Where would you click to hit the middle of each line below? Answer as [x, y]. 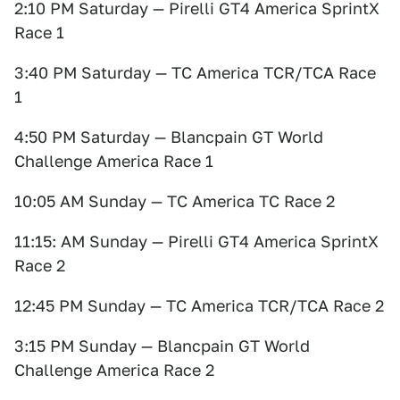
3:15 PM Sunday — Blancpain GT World [162, 346]
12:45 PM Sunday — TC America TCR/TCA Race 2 [199, 306]
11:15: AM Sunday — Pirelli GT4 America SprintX [196, 242]
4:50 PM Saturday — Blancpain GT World [169, 137]
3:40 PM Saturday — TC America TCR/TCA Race [195, 73]
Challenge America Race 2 [114, 370]
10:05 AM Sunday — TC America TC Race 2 [175, 201]
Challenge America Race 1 [114, 161]
